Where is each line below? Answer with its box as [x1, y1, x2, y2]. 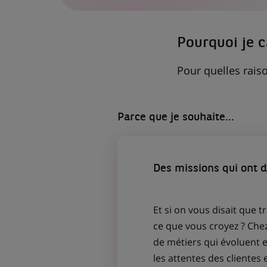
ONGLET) [159, 19, 185, 27]
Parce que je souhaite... [117, 112, 234, 123]
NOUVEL [159, 12, 185, 20]
